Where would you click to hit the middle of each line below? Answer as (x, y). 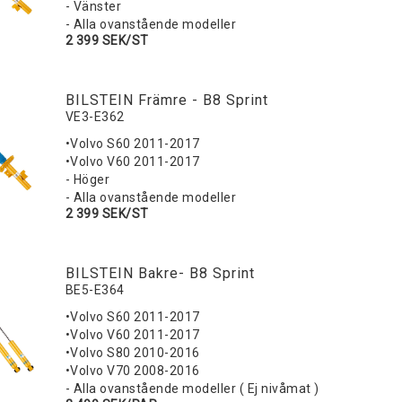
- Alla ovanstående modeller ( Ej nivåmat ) (192, 389)
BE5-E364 (95, 290)
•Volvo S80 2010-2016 (132, 353)
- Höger (87, 180)
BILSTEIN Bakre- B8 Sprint (160, 274)
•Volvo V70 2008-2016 (132, 371)
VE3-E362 (95, 117)
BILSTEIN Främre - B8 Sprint (166, 100)
